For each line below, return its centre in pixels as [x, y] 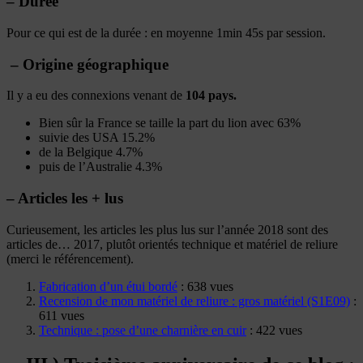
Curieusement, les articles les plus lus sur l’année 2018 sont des [167, 229]
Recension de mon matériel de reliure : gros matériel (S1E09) [194, 301]
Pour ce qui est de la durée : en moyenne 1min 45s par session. [166, 33]
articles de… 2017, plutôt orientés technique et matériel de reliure [172, 244]
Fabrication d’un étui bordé [108, 286]
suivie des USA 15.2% [97, 138]
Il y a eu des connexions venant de [96, 96]
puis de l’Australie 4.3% [100, 167]
